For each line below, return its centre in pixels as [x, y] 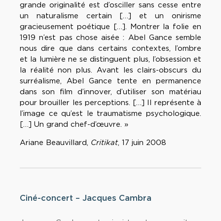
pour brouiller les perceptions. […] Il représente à [110, 103]
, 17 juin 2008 [142, 143]
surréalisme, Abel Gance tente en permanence [110, 81]
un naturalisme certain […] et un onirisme [110, 16]
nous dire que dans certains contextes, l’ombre [110, 49]
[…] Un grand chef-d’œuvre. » [74, 125]
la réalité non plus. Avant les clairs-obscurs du [110, 70]
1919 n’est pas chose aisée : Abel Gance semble [110, 38]
